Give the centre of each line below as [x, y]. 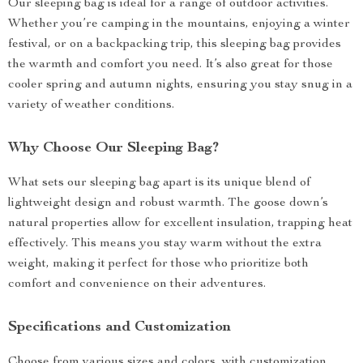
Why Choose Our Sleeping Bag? [113, 148]
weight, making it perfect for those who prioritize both [158, 264]
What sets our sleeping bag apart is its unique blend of [159, 183]
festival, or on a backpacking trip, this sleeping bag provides [175, 45]
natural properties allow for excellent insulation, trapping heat [180, 224]
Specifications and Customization [120, 327]
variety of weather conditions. [91, 105]
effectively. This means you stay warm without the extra [165, 244]
